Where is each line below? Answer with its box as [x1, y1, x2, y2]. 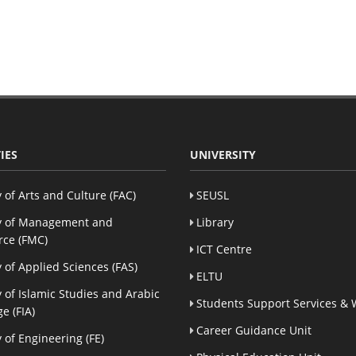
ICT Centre [196, 241, 252, 257]
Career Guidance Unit [196, 322, 311, 338]
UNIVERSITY [190, 146, 256, 162]
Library [196, 214, 234, 230]
